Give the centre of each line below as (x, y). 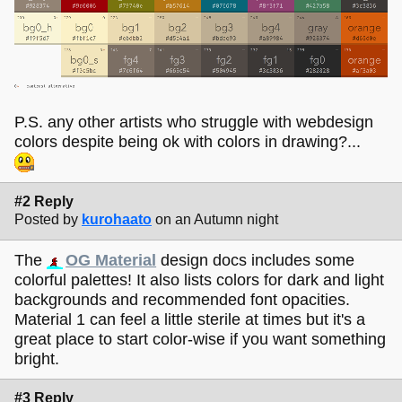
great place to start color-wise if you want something (200, 339)
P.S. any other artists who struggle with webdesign (194, 122)
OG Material (111, 260)
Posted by (46, 220)
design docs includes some (256, 260)
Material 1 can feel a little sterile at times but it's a (190, 319)
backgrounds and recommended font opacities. (182, 299)
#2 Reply (44, 202)
